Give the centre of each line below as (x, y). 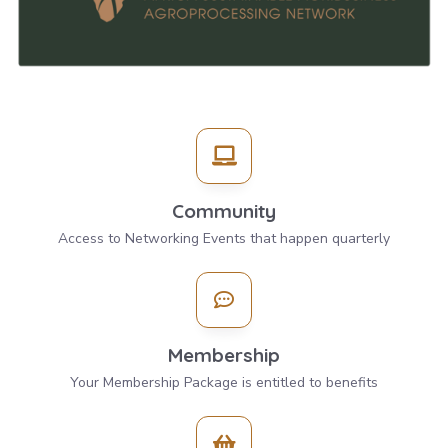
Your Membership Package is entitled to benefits (224, 383)
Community (224, 211)
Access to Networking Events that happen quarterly (224, 239)
